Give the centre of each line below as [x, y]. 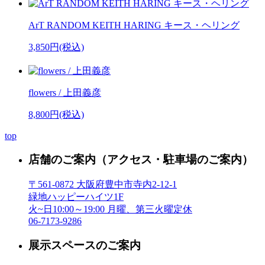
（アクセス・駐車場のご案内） [174, 160]
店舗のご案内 [62, 160]
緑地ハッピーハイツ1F [76, 197]
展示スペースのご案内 [85, 245]
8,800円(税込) [56, 114]
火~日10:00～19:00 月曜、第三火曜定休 [110, 209]
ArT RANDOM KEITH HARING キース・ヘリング [134, 25]
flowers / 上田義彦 [65, 92]
